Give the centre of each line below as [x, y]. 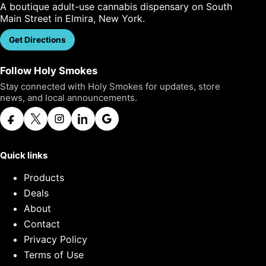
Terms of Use [54, 255]
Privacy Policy [56, 240]
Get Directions [37, 39]
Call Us [98, 39]
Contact [42, 224]
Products [44, 178]
